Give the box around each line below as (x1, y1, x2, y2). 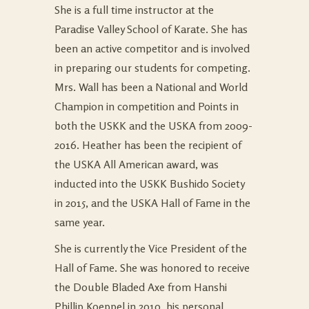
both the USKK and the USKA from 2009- (54, 119, 252, 132)
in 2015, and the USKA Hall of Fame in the (54, 196, 250, 210)
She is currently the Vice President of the (54, 241, 247, 255)
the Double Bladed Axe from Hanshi (54, 280, 227, 294)
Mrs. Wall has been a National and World (54, 80, 248, 94)
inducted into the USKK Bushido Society (54, 177, 244, 190)
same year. (54, 215, 105, 229)
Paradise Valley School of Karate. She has (54, 22, 248, 36)
